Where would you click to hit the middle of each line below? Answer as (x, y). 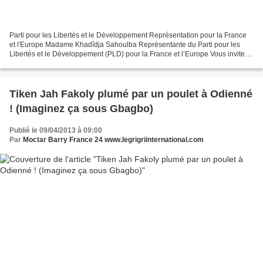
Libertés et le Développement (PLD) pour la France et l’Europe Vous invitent (130, 54)
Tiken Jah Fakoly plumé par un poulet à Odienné (131, 94)
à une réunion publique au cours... (64, 64)
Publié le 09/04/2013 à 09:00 (56, 131)
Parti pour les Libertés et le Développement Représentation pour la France (128, 36)
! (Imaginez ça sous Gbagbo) (81, 109)
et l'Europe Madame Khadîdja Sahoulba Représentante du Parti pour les (125, 45)
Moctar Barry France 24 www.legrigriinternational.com (113, 140)
